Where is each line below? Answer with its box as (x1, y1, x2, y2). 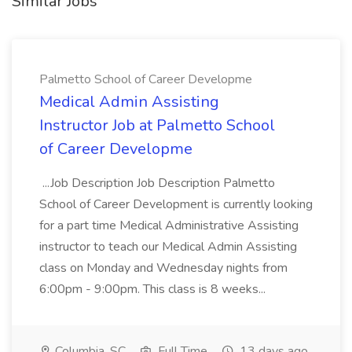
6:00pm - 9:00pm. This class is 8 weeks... (39, 280, 269, 298)
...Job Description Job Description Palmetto (39, 174, 275, 192)
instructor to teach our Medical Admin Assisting (39, 238, 297, 255)
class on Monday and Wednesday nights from (39, 259, 288, 277)
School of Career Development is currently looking (39, 196, 313, 213)
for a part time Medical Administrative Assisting (39, 217, 299, 234)
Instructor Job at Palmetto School (39, 115, 275, 136)
